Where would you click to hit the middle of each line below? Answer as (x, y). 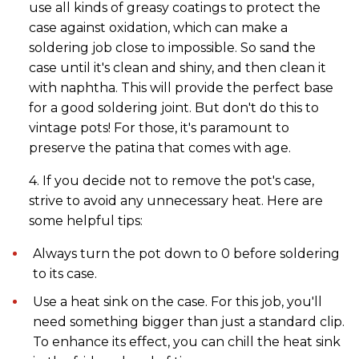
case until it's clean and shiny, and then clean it (177, 67)
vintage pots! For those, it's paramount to (159, 127)
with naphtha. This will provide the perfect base (181, 87)
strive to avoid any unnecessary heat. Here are (176, 200)
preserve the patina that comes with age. (160, 147)
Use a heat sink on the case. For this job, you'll (177, 301)
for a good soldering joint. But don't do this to (174, 107)
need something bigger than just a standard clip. (189, 321)
